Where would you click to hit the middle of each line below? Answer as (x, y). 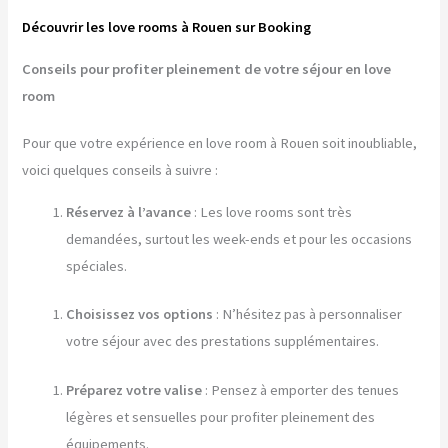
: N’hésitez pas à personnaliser (308, 314)
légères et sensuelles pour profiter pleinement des (221, 417)
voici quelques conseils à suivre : (120, 169)
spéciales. (97, 265)
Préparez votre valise (134, 390)
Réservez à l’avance (129, 211)
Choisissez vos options (140, 314)
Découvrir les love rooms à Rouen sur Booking (167, 27)
